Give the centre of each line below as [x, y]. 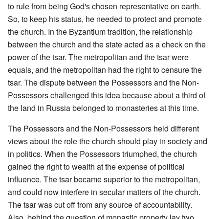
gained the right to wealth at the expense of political [96, 166]
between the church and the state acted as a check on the [107, 44]
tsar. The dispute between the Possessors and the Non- [103, 82]
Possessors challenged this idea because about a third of [107, 95]
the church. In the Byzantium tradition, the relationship [100, 31]
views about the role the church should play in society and [108, 141]
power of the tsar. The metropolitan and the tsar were [98, 57]
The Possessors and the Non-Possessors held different [103, 128]
